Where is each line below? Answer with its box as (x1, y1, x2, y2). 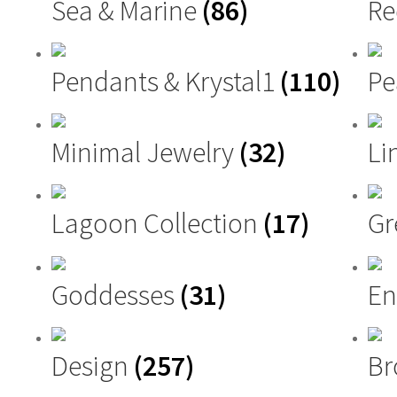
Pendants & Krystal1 (51, 63, 280, 99)
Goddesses (51, 276, 180, 313)
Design (51, 348, 134, 385)
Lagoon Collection (51, 206, 263, 242)
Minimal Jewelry (51, 135, 239, 171)
